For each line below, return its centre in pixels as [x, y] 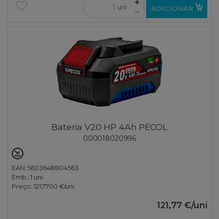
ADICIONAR [172, 8]
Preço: [23, 186]
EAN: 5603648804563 [45, 168]
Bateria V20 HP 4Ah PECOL [109, 127]
